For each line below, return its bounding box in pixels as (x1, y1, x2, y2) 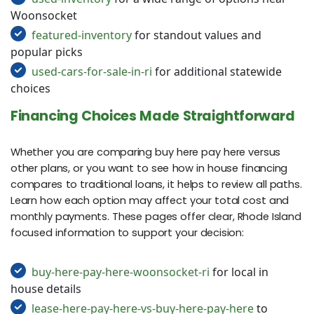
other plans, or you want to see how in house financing (11, 161, 288, 176)
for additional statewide (152, 63, 282, 79)
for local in (210, 264, 268, 280)
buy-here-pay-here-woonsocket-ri (32, 264, 210, 280)
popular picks (11, 43, 83, 60)
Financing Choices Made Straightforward (11, 106, 295, 125)
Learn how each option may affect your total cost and (11, 193, 289, 208)
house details (11, 281, 81, 297)
